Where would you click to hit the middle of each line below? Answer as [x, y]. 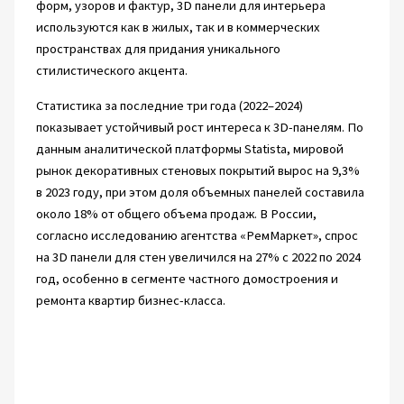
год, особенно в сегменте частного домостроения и [187, 278]
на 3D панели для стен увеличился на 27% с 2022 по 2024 [198, 257]
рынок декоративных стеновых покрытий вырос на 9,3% [197, 170]
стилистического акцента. [111, 71]
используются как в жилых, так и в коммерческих [178, 28]
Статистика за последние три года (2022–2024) [169, 105]
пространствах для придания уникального [158, 49]
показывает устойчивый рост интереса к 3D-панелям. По [199, 127]
